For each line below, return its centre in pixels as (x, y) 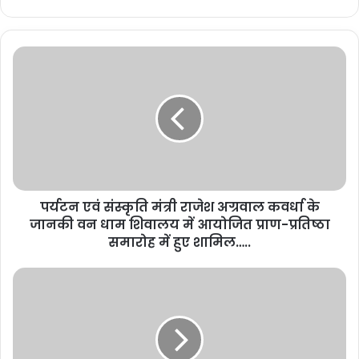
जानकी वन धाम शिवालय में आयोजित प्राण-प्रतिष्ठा (179, 224)
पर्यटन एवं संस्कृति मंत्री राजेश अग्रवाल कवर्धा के (179, 207)
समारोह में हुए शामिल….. (179, 242)
